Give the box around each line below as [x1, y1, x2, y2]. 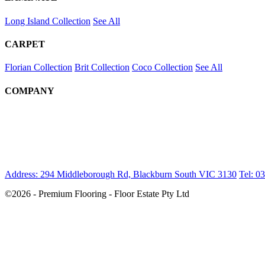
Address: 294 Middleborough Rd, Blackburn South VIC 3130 [5, 169, 237, 179]
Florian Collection [5, 62, 72, 73]
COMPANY [5, 85, 54, 96]
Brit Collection [75, 62, 130, 73]
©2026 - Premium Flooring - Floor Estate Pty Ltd [5, 189, 189, 199]
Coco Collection [132, 62, 193, 73]
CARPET [5, 38, 45, 49]
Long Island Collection [5, 15, 91, 26]
